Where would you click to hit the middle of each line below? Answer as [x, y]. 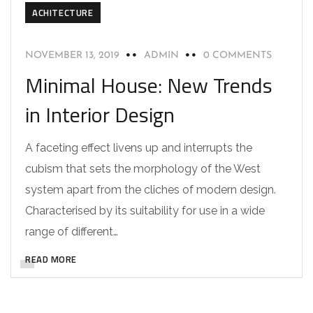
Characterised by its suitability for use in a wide [145, 210]
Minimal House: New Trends [149, 85]
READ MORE [51, 259]
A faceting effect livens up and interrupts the [139, 147]
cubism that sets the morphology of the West [143, 168]
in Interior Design [100, 114]
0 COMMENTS [238, 55]
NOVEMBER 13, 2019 [72, 55]
